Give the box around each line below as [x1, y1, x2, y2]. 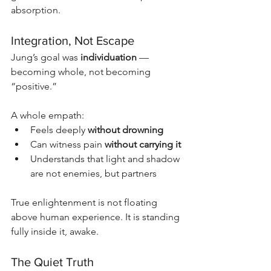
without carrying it [105, 138, 181, 150]
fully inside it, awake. [11, 225, 99, 237]
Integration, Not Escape [11, 33, 134, 47]
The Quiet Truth [11, 255, 94, 269]
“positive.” [11, 80, 57, 92]
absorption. [11, 4, 60, 16]
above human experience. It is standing [11, 211, 182, 223]
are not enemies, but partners [30, 167, 157, 179]
